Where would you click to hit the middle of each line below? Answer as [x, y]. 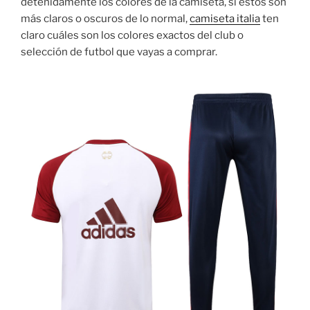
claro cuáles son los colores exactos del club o [132, 36]
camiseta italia [225, 19]
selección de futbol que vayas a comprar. [119, 52]
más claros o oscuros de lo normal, [105, 19]
